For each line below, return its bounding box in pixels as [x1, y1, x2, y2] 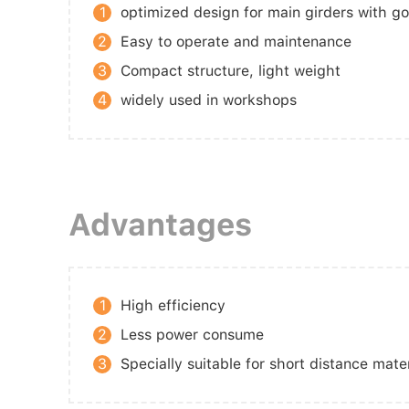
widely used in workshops [121, 90, 297, 109]
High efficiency [121, 296, 225, 314]
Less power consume [121, 325, 264, 343]
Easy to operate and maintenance [121, 32, 351, 50]
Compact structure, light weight [121, 61, 341, 79]
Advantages [68, 205, 252, 243]
